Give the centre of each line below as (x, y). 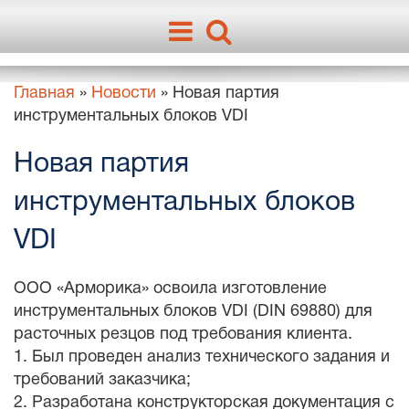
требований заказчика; (102, 380)
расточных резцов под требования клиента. (183, 335)
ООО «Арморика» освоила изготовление (170, 289)
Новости (124, 94)
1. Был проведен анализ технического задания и (202, 357)
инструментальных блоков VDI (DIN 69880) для (193, 312)
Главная (44, 94)
